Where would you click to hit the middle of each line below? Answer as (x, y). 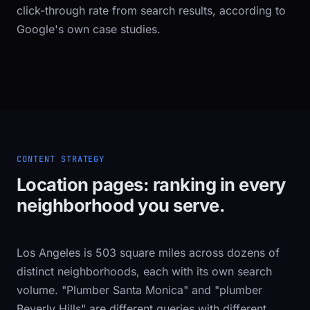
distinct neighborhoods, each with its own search (144, 271)
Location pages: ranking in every (151, 184)
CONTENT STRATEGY (61, 159)
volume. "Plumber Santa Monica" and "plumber (139, 290)
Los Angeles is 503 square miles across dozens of (148, 253)
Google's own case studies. (89, 29)
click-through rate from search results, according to (151, 10)
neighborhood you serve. (121, 205)
